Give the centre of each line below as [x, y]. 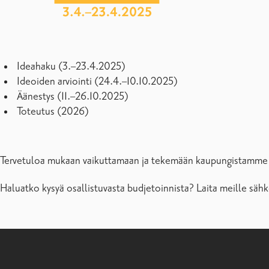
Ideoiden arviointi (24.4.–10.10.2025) [98, 81]
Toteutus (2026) [54, 111]
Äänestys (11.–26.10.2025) [74, 96]
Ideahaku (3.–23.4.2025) [72, 66]
